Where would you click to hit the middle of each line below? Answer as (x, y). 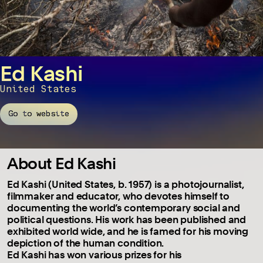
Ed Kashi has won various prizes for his (95, 254)
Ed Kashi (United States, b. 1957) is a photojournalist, (126, 184)
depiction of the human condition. (86, 242)
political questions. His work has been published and (127, 219)
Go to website (39, 114)
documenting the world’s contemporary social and (124, 207)
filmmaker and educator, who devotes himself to (119, 195)
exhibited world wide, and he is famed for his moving (128, 231)
